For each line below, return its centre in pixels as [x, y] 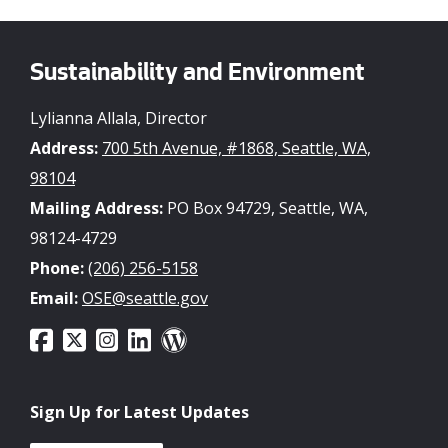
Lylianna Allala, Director [118, 118]
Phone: [57, 268]
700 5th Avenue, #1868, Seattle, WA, [236, 148]
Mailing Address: [96, 208]
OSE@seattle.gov [145, 298]
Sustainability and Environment [197, 74]
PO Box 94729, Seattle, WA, [265, 208]
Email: [54, 298]
